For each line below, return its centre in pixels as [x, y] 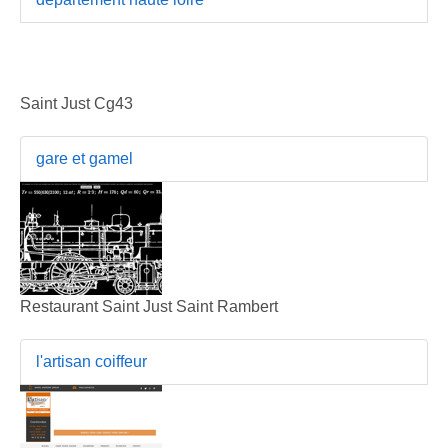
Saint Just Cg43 [76, 103]
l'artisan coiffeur [91, 361]
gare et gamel [84, 158]
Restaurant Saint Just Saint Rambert [149, 306]
